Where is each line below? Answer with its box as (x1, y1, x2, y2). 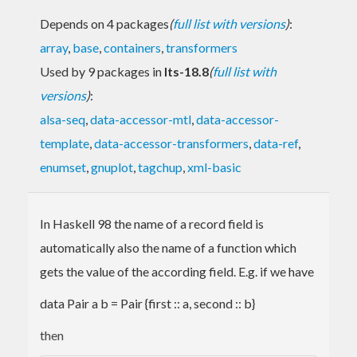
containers (104, 39, 161, 55)
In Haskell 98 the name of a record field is (40, 215, 264, 231)
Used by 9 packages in (40, 63, 164, 79)
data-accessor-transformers (94, 135, 249, 151)
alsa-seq (40, 111, 85, 127)
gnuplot (91, 159, 133, 175)
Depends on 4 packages (40, 15, 169, 31)
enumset (40, 159, 86, 175)
